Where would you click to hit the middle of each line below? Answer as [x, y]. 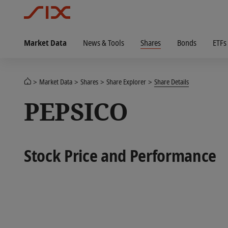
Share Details [172, 82]
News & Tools [104, 42]
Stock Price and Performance [120, 155]
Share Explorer [126, 82]
